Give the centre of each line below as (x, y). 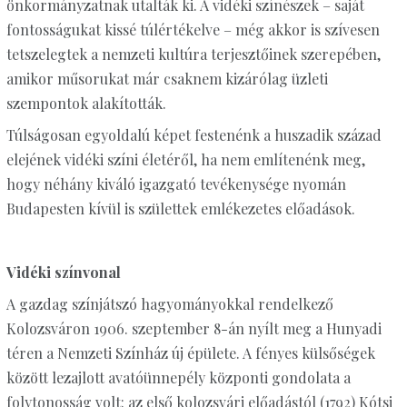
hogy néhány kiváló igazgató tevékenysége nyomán (176, 184)
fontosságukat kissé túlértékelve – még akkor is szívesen (193, 30)
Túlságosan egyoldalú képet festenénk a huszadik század (194, 135)
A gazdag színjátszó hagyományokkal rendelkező (169, 304)
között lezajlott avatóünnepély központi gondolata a (178, 378)
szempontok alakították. (86, 104)
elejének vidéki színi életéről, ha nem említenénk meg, (185, 160)
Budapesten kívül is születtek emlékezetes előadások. (180, 209)
